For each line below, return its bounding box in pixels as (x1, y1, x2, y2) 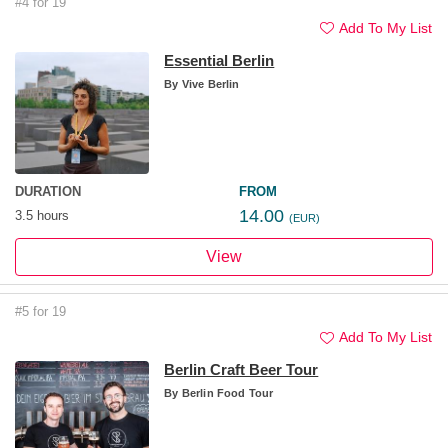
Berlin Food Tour (178, 387, 274, 400)
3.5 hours (15, 208, 69, 224)
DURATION (15, 184, 81, 200)
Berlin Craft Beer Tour (164, 361, 319, 379)
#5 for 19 (15, 304, 66, 320)
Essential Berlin (164, 51, 275, 69)
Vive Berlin (178, 77, 240, 90)
